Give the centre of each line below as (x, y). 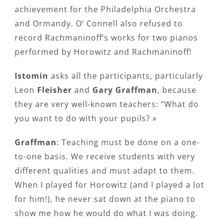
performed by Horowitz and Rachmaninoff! (103, 52)
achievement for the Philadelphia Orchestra (105, 10)
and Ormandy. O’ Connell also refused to (99, 24)
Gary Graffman (125, 90)
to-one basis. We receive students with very (105, 157)
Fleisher (55, 90)
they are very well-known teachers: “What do (107, 104)
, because (177, 90)
